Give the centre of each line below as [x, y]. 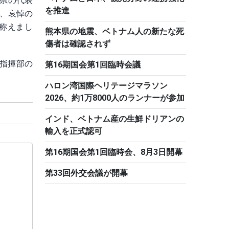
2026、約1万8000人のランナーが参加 [115, 98]
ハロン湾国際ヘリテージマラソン [106, 86]
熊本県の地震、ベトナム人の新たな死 [114, 31]
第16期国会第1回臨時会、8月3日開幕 [114, 152]
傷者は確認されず [78, 44]
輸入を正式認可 [74, 131]
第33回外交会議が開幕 [86, 173]
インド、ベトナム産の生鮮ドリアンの [114, 119]
